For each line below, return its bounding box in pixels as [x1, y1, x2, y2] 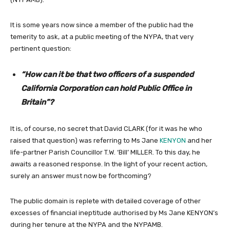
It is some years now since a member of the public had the [10, 21, 194, 29]
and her [186, 136, 212, 144]
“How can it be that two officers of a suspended [21, 69, 194, 79]
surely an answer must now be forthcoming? [10, 171, 151, 180]
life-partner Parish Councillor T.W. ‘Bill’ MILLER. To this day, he [10, 148, 200, 156]
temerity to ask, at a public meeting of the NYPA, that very [10, 32, 194, 41]
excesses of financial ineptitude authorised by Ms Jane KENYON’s [10, 208, 218, 217]
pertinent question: [10, 44, 71, 52]
